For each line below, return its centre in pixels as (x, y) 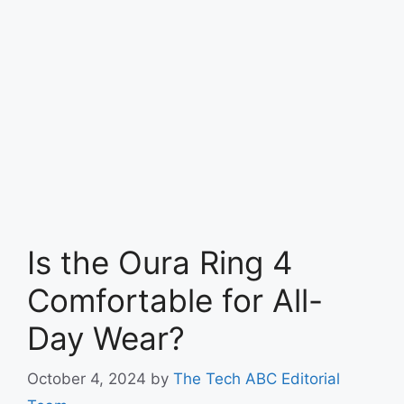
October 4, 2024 (87, 378)
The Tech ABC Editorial (257, 378)
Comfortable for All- (175, 301)
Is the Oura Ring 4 (160, 263)
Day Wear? (106, 339)
